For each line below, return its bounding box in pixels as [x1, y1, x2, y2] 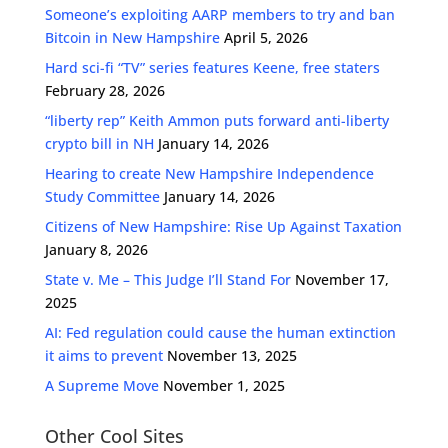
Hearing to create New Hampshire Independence [44, 164, 374, 184]
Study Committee [44, 187, 160, 207]
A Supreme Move [44, 376, 159, 396]
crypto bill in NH [44, 134, 154, 154]
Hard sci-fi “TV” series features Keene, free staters [44, 58, 380, 78]
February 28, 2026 [44, 81, 165, 101]
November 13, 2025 [166, 346, 297, 366]
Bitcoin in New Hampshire [44, 28, 220, 48]
